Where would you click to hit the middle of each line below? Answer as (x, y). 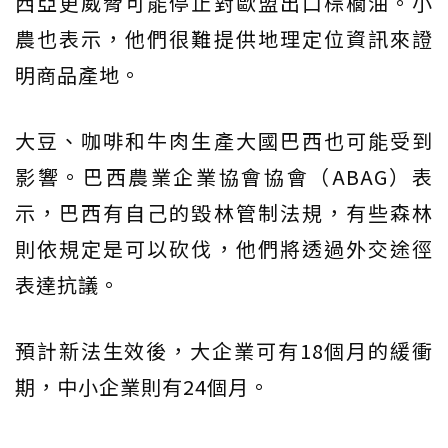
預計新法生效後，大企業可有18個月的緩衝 (224, 350)
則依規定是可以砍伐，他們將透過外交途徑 (224, 248)
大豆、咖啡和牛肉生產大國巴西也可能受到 (224, 140)
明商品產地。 (78, 74)
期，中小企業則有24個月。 (142, 386)
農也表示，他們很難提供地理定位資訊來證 (224, 38)
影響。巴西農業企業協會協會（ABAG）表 (224, 176)
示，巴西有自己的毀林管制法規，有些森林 (224, 212)
